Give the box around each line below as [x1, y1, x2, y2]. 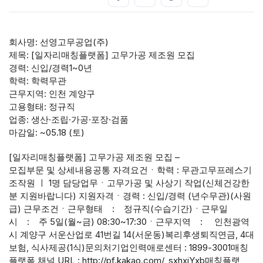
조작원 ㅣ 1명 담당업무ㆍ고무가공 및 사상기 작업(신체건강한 [9, 177, 249, 189]
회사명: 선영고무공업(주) [9, 36, 109, 48]
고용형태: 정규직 [9, 101, 75, 113]
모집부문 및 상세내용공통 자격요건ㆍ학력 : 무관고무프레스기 [9, 164, 252, 176]
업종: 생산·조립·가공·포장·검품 [9, 114, 129, 126]
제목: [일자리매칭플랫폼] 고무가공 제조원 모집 [9, 49, 195, 61]
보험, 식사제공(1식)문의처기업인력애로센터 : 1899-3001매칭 [9, 242, 248, 254]
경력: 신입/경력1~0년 [9, 62, 92, 74]
